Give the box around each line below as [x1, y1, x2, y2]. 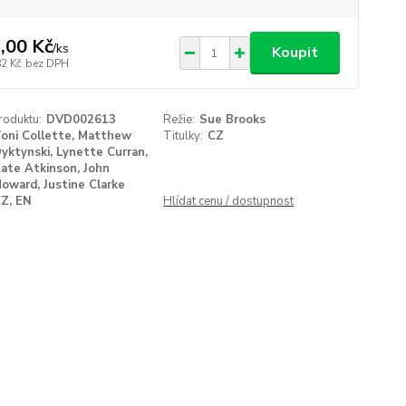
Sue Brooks [199, 111, 266, 128]
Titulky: [163, 128, 204, 144]
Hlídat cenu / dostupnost [163, 193, 295, 209]
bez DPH [24, 55, 69, 71]
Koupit [271, 43, 318, 63]
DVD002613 [45, 111, 116, 128]
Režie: [163, 111, 196, 128]
